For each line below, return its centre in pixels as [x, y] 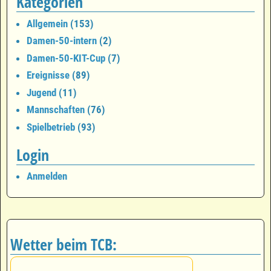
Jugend [41, 92]
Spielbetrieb [51, 127]
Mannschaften [56, 110]
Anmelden [47, 176]
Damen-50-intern [62, 41]
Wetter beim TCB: [64, 245]
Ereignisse [48, 75]
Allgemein [47, 23]
